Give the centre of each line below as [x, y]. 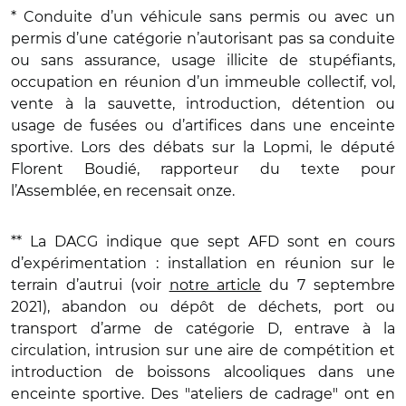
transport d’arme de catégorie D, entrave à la [203, 329]
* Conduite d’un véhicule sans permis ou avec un [203, 17]
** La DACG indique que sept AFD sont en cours [203, 242]
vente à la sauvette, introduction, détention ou [203, 104]
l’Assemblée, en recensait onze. [123, 191]
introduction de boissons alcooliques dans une [203, 372]
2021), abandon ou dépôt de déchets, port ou [203, 307]
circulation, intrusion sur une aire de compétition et [203, 350]
